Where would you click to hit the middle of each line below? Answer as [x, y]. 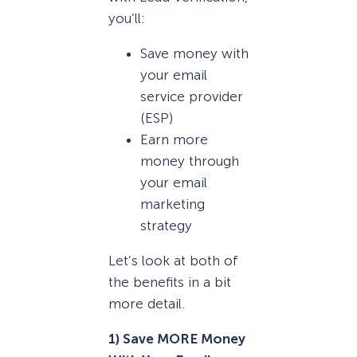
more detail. [147, 304]
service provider [192, 97]
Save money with [194, 54]
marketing [173, 204]
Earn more [174, 140]
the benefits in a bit [170, 282]
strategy [166, 226]
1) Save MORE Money [177, 339]
